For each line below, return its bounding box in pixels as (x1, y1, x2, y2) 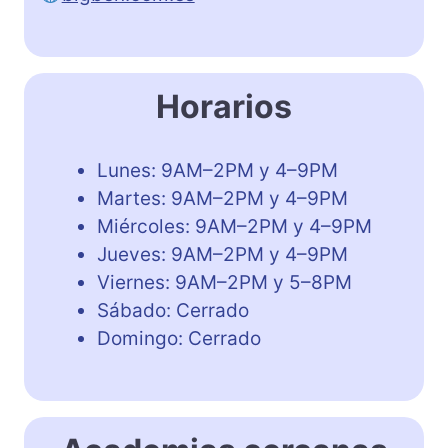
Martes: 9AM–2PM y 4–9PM (97, 186, 348, 210)
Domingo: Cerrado (97, 326, 261, 350)
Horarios (156, 86, 292, 126)
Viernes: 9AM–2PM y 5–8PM (97, 270, 352, 294)
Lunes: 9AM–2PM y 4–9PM (97, 158, 338, 182)
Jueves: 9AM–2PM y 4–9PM (97, 242, 348, 266)
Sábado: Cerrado (97, 298, 249, 322)
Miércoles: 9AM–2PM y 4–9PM (97, 214, 372, 238)
